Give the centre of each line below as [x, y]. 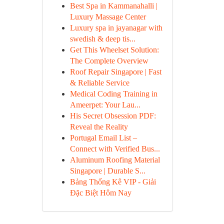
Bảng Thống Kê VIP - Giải [113, 182]
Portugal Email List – [103, 138]
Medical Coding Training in [113, 94]
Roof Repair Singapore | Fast [115, 72]
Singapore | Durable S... [107, 171]
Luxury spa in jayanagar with [116, 28]
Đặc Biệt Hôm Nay [100, 193]
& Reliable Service [99, 83]
